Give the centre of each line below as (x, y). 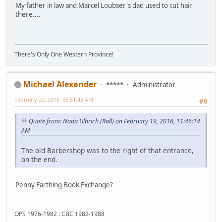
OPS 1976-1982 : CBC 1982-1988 (59, 214)
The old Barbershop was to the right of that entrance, (108, 150)
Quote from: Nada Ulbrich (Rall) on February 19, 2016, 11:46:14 (114, 121)
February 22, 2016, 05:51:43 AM (54, 99)
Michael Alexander (60, 84)
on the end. (39, 159)
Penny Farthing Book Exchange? (64, 185)
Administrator (154, 84)
